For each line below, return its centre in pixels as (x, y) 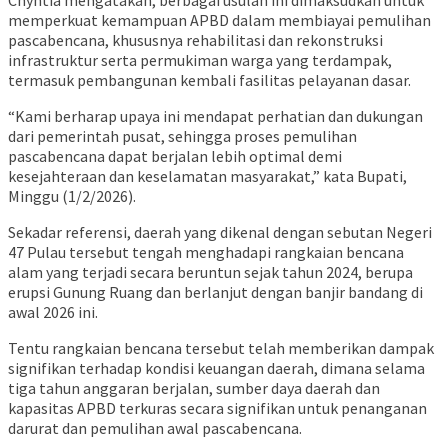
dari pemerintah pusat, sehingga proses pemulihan (182, 135)
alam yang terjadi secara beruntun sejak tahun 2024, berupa (210, 271)
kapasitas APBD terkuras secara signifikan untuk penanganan (217, 407)
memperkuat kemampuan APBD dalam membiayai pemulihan (219, 19)
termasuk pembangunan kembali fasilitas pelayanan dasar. (209, 79)
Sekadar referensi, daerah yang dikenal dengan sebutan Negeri (220, 231)
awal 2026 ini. (53, 311)
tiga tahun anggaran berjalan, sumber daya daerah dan (194, 387)
